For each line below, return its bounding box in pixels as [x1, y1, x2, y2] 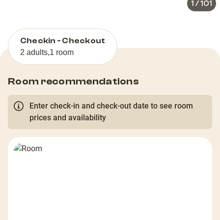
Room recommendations [8, 76, 139, 87]
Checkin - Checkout [20, 36, 106, 46]
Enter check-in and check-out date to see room [29, 101, 193, 111]
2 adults [20, 48, 48, 57]
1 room [50, 48, 74, 57]
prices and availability [29, 113, 106, 123]
